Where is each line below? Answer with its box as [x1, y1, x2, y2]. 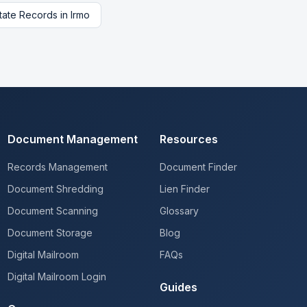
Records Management [7, 161, 108, 173]
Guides [160, 280, 198, 294]
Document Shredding [7, 183, 103, 195]
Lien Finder [160, 183, 210, 195]
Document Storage [7, 227, 93, 238]
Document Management [7, 132, 138, 146]
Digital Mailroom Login [7, 271, 106, 282]
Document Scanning [7, 205, 98, 217]
